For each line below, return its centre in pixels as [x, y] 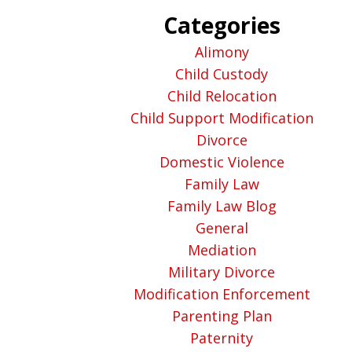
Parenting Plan [222, 316]
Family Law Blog [222, 206]
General [222, 228]
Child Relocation [222, 96]
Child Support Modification [222, 118]
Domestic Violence [222, 162]
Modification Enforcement [222, 294]
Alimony [222, 52]
